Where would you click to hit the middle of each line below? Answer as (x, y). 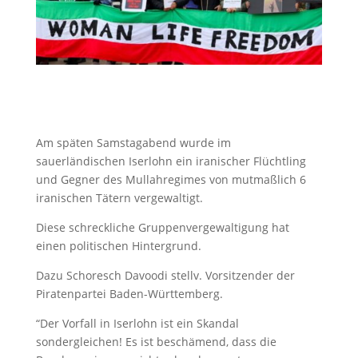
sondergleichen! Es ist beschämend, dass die (156, 341)
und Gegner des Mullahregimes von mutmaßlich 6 (171, 179)
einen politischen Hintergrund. (118, 245)
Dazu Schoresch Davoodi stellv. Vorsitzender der (165, 275)
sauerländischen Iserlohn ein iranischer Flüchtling (171, 161)
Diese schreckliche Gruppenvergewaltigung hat (162, 227)
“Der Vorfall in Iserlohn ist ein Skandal (137, 323)
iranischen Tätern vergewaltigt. (119, 197)
